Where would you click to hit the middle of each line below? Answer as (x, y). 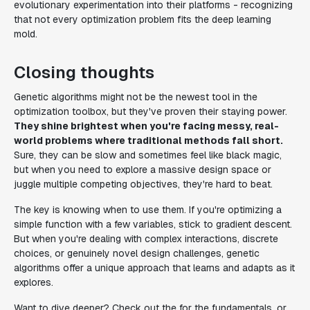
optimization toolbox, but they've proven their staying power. (151, 111)
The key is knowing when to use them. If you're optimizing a (148, 210)
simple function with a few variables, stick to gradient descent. (153, 224)
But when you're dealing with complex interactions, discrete (146, 239)
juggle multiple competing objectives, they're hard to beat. (143, 184)
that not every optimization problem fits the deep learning (143, 19)
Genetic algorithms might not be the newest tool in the (136, 97)
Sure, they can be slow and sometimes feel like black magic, (148, 155)
